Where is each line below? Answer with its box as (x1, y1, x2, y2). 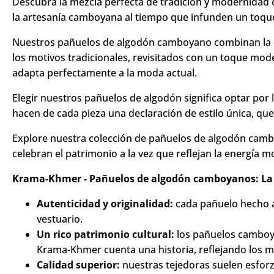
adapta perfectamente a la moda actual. (12, 92, 197, 105)
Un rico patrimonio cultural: (37, 253, 174, 267)
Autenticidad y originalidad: (37, 223, 173, 236)
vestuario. (37, 238, 83, 251)
